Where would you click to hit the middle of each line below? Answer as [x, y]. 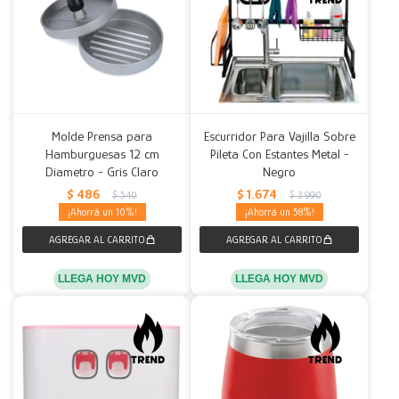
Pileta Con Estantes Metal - [279, 154]
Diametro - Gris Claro [102, 171]
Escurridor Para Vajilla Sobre [279, 136]
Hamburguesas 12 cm [102, 154]
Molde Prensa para [102, 136]
